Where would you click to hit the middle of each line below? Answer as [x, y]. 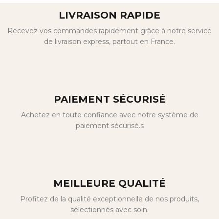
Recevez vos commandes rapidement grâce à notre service [109, 31]
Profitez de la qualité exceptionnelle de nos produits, [109, 199]
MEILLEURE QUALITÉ [109, 183]
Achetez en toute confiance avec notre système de [109, 115]
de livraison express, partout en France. [109, 41]
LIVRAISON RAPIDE [109, 15]
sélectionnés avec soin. [109, 209]
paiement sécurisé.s [109, 125]
